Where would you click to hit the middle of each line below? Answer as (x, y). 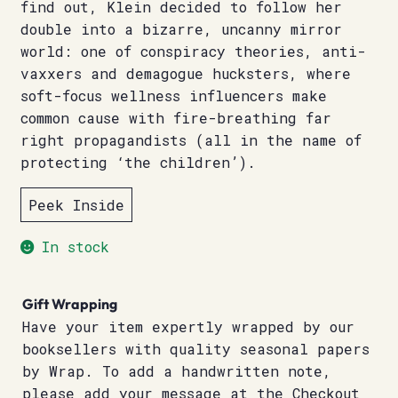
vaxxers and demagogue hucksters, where (185, 74)
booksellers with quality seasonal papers (195, 349)
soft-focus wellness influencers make (173, 96)
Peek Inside (76, 204)
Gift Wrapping (69, 304)
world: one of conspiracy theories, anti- (193, 52)
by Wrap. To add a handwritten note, (176, 371)
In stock (76, 247)
